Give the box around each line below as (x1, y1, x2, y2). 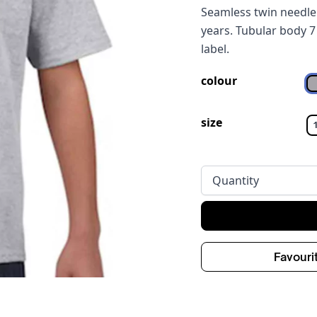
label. (201, 41, 229, 57)
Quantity (212, 172, 259, 188)
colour (201, 73, 237, 89)
